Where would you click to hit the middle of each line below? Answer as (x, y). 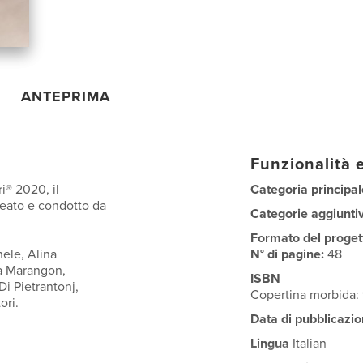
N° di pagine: (289, 254)
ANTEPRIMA (66, 96)
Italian (308, 343)
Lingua (270, 343)
